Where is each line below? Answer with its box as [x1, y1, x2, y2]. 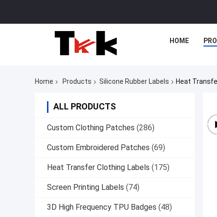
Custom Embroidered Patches [47, 143, 150, 153]
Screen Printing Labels [47, 183, 124, 192]
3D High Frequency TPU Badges [47, 202, 156, 212]
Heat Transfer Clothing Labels [47, 163, 150, 172]
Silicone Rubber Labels [99, 77, 169, 86]
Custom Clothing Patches [47, 123, 135, 133]
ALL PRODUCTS [53, 101, 116, 112]
